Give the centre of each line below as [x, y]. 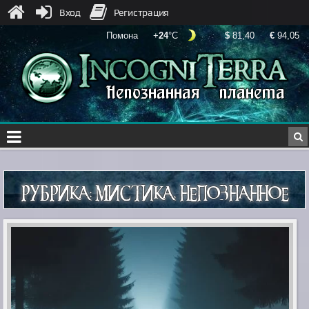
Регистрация [141, 12]
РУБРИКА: [58, 190]
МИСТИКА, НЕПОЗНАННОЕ [192, 190]
